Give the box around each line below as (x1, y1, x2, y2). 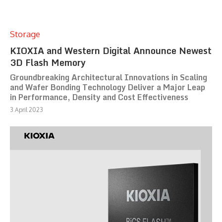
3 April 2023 (10, 106, 43, 113)
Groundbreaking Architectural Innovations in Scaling (10, 70, 207, 84)
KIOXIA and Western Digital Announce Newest (10, 43, 212, 58)
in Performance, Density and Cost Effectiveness (10, 90, 188, 104)
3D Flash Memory (10, 55, 86, 70)
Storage (10, 28, 40, 39)
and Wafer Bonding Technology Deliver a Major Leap (10, 80, 205, 94)
